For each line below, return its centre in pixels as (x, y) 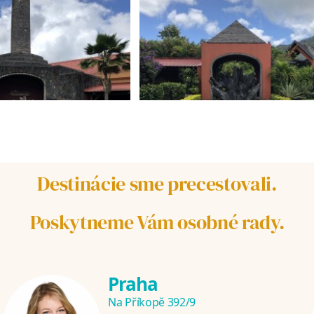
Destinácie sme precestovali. (157, 184)
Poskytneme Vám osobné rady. (157, 223)
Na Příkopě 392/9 (152, 302)
